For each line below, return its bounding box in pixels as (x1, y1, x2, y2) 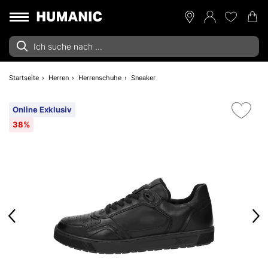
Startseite (9, 74, 39, 82)
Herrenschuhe (78, 74, 121, 82)
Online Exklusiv (13, 105, 72, 114)
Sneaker (131, 74, 156, 82)
